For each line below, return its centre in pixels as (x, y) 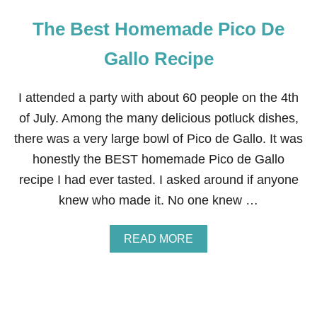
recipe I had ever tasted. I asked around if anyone (158, 180)
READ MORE (158, 239)
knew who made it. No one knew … (158, 200)
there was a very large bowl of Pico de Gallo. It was (158, 139)
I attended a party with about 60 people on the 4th (158, 98)
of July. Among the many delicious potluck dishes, (158, 118)
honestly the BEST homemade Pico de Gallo (158, 159)
